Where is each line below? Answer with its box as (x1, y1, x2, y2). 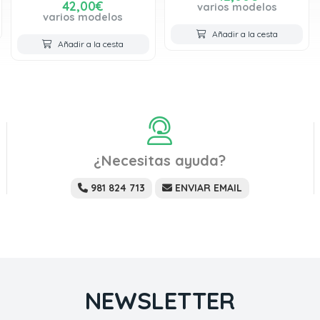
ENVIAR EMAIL (174, 181, 242, 194)
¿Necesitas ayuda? (94, 151, 226, 169)
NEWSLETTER (85, 286, 235, 316)
